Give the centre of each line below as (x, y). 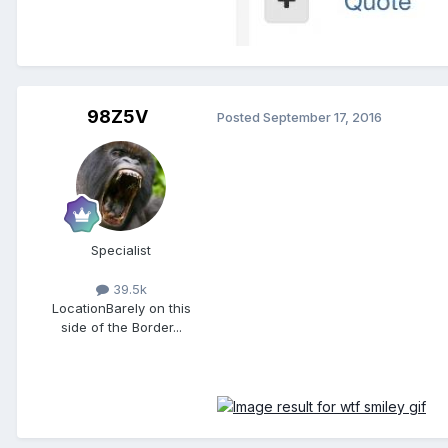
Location (78, 307)
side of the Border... (121, 326)
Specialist (121, 249)
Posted (240, 117)
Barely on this (148, 307)
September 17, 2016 (322, 117)
